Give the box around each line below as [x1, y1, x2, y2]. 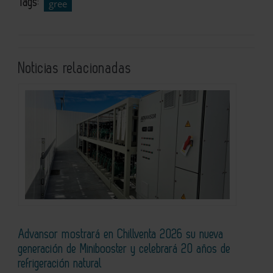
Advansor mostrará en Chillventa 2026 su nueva [18, 228, 224, 241]
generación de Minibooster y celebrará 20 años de [18, 243, 231, 255]
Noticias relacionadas [18, 61, 132, 76]
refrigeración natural [18, 257, 102, 270]
